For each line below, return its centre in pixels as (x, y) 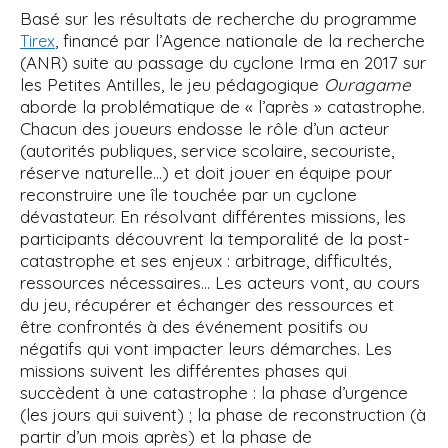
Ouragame (367, 84)
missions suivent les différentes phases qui (183, 370)
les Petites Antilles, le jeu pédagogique (172, 84)
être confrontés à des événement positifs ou (194, 326)
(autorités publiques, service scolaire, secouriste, (207, 150)
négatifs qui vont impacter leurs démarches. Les (206, 348)
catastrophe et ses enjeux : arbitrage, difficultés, (205, 260)
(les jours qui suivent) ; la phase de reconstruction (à (223, 414)
